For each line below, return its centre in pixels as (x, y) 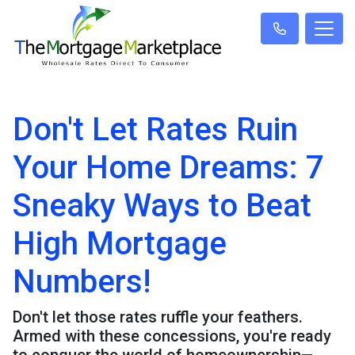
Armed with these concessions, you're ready (172, 336)
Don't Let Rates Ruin (155, 130)
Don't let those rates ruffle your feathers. (158, 317)
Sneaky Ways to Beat (162, 206)
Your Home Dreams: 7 (168, 168)
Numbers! (82, 282)
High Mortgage (120, 244)
